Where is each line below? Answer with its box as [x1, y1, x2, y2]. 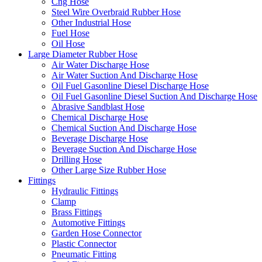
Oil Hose [51, 39, 85, 49]
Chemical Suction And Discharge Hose [51, 123, 196, 133]
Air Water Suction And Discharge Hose [51, 70, 198, 80]
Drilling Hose [51, 154, 102, 164]
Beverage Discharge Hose [51, 133, 148, 143]
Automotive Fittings [51, 218, 125, 227]
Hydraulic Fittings [51, 186, 118, 196]
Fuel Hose [51, 28, 89, 38]
